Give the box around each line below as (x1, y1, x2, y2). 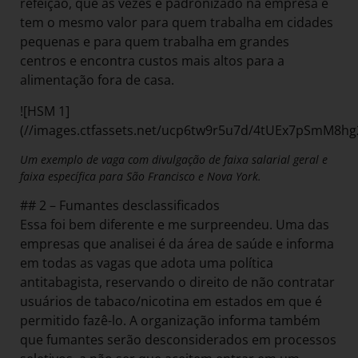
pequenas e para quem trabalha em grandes (20, 33, 289, 51)
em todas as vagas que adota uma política (20, 254, 273, 272)
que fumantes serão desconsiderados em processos (20, 331, 336, 349)
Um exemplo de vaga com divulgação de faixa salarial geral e (20, 152, 328, 168)
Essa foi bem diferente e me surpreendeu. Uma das (20, 216, 329, 234)
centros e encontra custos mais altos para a (20, 52, 284, 70)
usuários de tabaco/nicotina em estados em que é (20, 292, 322, 311)
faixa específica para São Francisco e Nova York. (20, 169, 261, 185)
